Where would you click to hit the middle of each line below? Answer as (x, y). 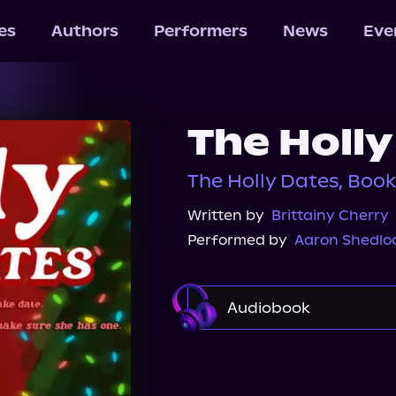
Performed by (237, 240)
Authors (84, 31)
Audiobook (269, 308)
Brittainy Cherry (330, 215)
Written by (226, 215)
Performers (200, 31)
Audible (248, 357)
